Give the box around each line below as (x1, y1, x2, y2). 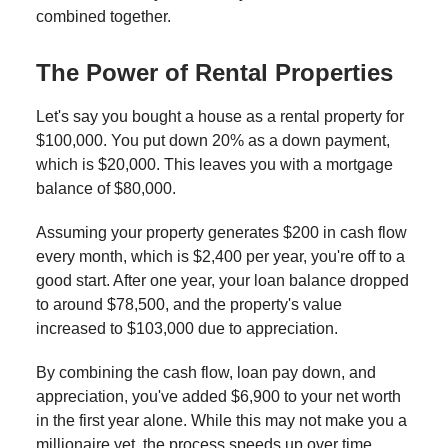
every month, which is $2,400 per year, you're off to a (36, 247, 405, 265)
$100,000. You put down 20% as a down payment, (36, 131, 390, 149)
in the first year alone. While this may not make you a (36, 411, 407, 429)
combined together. (36, 7, 171, 25)
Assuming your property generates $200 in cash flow (36, 223, 407, 241)
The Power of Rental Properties (36, 58, 393, 86)
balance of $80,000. (36, 179, 176, 197)
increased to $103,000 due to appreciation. (36, 319, 338, 337)
